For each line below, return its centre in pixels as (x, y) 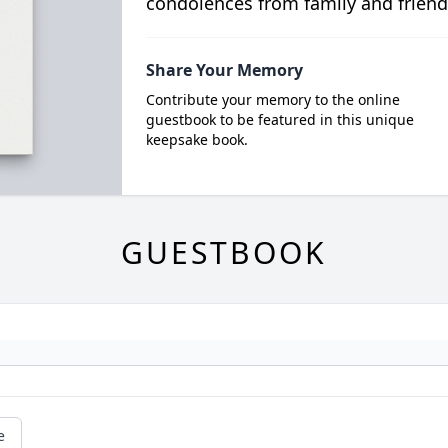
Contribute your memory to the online (272, 99)
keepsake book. (196, 139)
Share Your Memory (224, 69)
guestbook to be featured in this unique (279, 119)
